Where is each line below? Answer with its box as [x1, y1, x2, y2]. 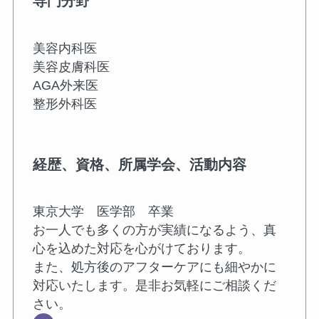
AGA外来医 [32, 78, 98, 93]
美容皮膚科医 [32, 59, 110, 74]
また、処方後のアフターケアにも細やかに [32, 260, 276, 275]
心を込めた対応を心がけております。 [32, 241, 251, 256]
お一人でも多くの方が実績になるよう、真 [32, 223, 276, 238]
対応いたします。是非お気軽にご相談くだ [32, 278, 276, 293]
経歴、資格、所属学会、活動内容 [32, 156, 246, 172]
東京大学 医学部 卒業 [32, 204, 174, 219]
